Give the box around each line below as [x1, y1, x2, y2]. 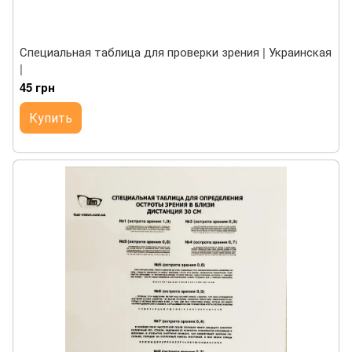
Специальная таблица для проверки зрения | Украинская [20, 43, 332, 60]
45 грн [20, 79, 55, 96]
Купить [29, 108, 72, 126]
